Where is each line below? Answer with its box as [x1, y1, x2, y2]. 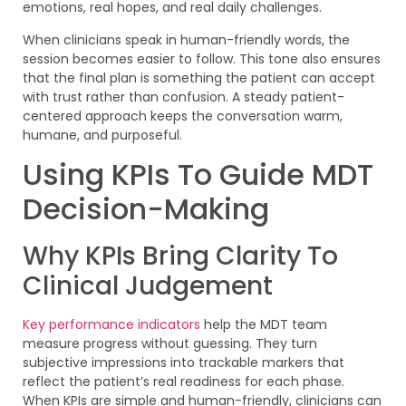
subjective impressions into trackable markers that [23, 353, 344, 372]
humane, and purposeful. [23, 125, 182, 144]
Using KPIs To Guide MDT [23, 154, 373, 196]
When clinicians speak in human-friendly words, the [23, 30, 350, 49]
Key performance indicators [23, 315, 204, 334]
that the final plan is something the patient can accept [23, 68, 375, 87]
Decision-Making [23, 188, 269, 230]
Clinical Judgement [23, 268, 273, 304]
